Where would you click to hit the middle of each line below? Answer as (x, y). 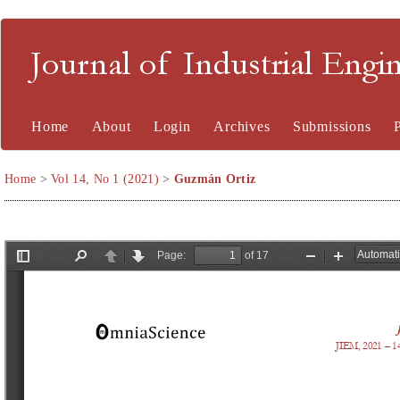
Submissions (332, 126)
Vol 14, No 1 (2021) (105, 179)
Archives (242, 126)
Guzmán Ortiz (215, 179)
